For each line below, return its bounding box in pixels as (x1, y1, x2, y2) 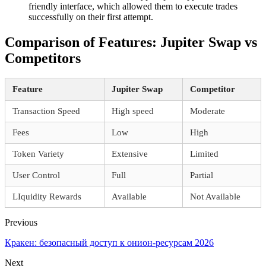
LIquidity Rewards (12, 192, 81, 202)
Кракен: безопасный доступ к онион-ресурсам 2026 (5, 237, 214, 248)
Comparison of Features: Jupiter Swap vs (5, 34, 257, 50)
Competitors (5, 50, 81, 66)
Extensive (112, 149, 148, 159)
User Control (12, 170, 60, 180)
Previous (5, 217, 37, 228)
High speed (112, 106, 154, 116)
